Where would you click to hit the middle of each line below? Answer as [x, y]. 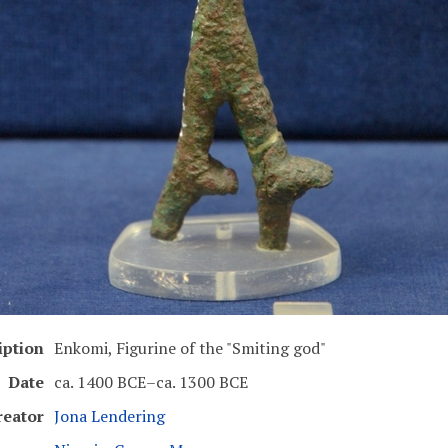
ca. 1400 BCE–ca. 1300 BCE [150, 382]
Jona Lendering [109, 416]
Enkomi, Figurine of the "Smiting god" [189, 348]
